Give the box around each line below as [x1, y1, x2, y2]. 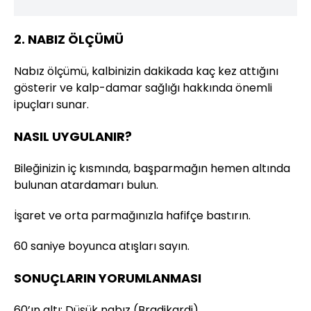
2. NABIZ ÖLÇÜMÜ [14, 30, 124, 48]
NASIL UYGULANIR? [14, 127, 132, 145]
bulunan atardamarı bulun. [14, 176, 158, 193]
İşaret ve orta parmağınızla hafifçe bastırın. [14, 207, 251, 224]
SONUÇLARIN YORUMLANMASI [14, 269, 201, 287]
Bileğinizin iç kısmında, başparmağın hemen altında [14, 160, 290, 176]
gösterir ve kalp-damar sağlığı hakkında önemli [14, 79, 272, 96]
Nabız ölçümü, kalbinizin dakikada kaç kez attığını [14, 62, 278, 79]
